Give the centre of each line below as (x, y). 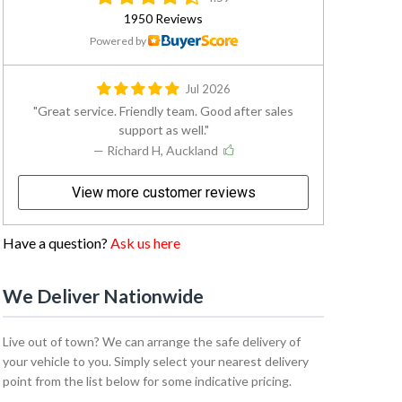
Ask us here (146, 243)
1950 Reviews (163, 18)
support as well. (161, 130)
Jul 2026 (207, 89)
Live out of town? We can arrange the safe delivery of (152, 341)
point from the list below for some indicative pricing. (148, 381)
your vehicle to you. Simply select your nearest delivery (156, 361)
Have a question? (57, 243)
